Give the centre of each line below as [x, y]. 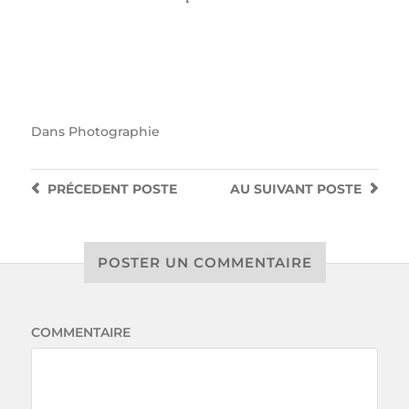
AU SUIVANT [272, 189]
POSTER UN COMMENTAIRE [204, 263]
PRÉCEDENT [88, 189]
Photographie [114, 132]
